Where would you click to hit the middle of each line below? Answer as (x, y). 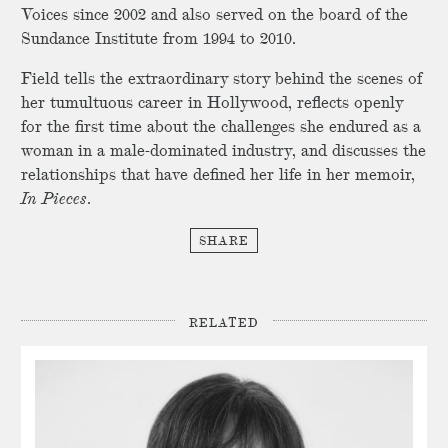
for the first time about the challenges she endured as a (221, 128)
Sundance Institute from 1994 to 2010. (158, 40)
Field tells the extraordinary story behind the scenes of (221, 80)
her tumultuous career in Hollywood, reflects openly (212, 104)
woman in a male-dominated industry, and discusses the (223, 152)
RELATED (224, 323)
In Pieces (54, 200)
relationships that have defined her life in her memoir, (218, 176)
